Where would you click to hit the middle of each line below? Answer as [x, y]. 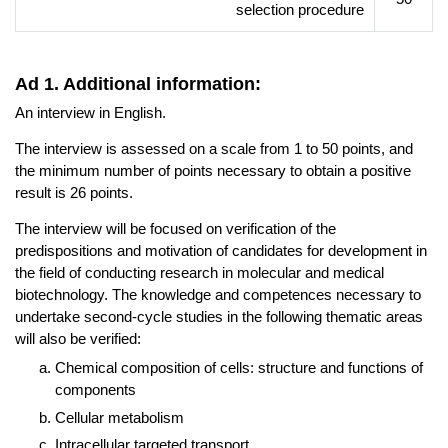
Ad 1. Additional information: [138, 84]
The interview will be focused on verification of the [175, 228]
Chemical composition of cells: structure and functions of [239, 367]
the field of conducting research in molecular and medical [199, 272]
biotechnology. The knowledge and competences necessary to [218, 294]
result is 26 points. [74, 192]
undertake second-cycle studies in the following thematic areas [219, 316]
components [95, 389]
